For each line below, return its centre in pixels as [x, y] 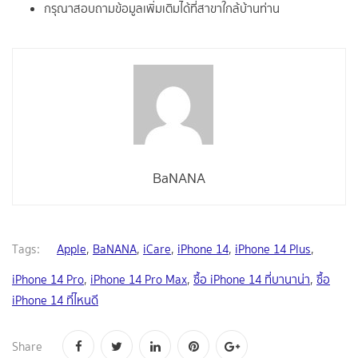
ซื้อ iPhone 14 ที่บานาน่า [252, 280]
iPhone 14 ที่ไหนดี [55, 301]
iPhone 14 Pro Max [139, 280]
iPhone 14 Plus [273, 250]
